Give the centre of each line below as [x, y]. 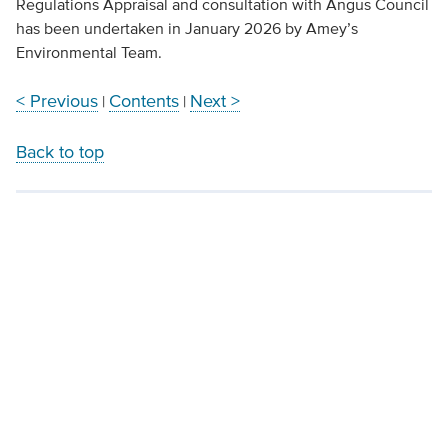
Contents [143, 101]
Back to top [59, 152]
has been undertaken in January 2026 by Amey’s [186, 28]
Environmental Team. [88, 52]
